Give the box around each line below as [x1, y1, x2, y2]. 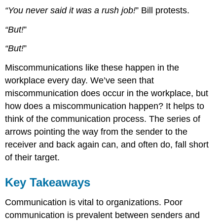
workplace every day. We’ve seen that [5, 75, 154, 86]
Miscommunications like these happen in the [5, 63, 180, 73]
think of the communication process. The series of [5, 114, 201, 124]
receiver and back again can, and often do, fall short [5, 140, 209, 150]
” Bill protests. [136, 5, 190, 15]
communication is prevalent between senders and [5, 210, 200, 220]
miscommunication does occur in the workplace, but [5, 88, 209, 99]
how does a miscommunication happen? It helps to [5, 101, 205, 111]
